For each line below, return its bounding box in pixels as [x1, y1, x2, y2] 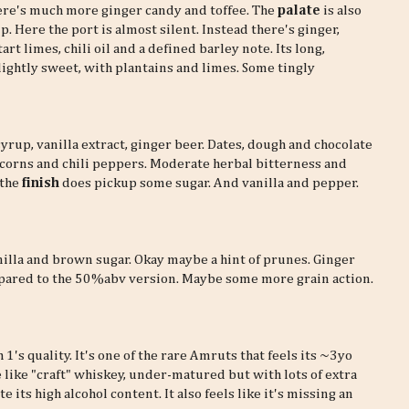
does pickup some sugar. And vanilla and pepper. [59, 176, 359, 191]
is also [323, 4, 362, 18]
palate [278, 4, 324, 18]
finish [22, 176, 59, 191]
